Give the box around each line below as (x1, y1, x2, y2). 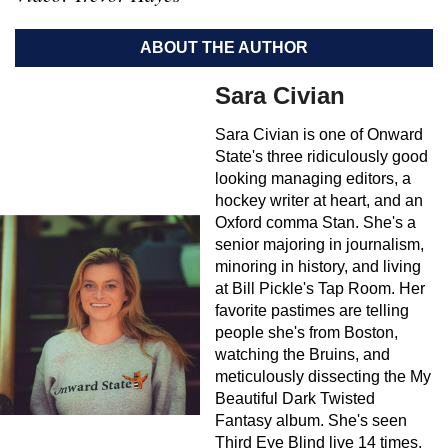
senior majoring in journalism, (215, 235, 424, 253)
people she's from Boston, (215, 323, 398, 341)
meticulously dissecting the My (215, 367, 431, 385)
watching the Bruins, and (215, 345, 390, 363)
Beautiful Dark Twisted (215, 389, 375, 407)
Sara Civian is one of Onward (215, 125, 423, 143)
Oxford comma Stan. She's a (215, 213, 416, 231)
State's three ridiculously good (215, 147, 428, 165)
